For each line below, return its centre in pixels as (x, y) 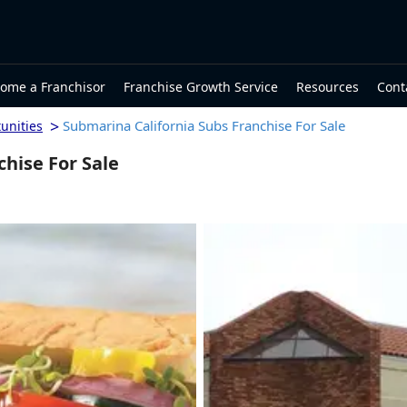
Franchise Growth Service (201, 86)
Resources (328, 86)
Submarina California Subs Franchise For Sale (204, 125)
